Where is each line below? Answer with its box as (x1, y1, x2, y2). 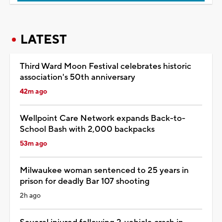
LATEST (20, 31, 67, 48)
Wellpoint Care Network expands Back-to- (20, 112, 185, 124)
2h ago (20, 191, 41, 200)
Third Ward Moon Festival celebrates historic (20, 60, 191, 72)
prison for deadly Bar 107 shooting (20, 175, 150, 187)
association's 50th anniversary (20, 71, 135, 83)
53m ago (20, 139, 47, 148)
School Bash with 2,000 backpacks (20, 123, 155, 135)
